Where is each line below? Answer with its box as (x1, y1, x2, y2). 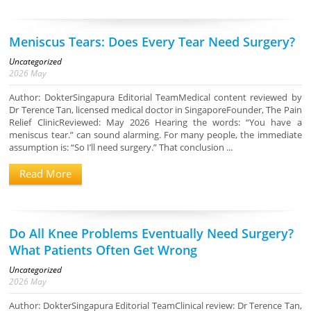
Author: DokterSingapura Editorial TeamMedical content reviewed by (9, 91, 302, 104)
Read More (19, 167, 72, 181)
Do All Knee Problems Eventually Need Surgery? (9, 225, 294, 242)
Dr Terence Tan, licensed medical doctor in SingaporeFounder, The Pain (9, 103, 302, 117)
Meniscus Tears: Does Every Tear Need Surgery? (9, 33, 296, 51)
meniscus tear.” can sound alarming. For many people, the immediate (9, 128, 302, 142)
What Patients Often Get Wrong (9, 242, 198, 259)
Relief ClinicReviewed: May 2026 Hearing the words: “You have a (9, 116, 302, 129)
